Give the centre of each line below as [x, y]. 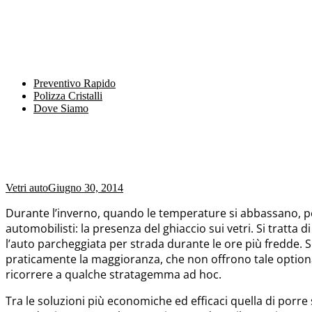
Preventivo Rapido [75, 83]
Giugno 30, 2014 [86, 188]
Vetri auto [27, 188]
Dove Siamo [61, 108]
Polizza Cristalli [68, 96]
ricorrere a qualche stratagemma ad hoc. [114, 274]
